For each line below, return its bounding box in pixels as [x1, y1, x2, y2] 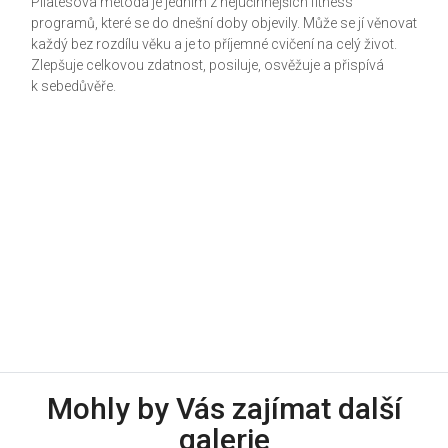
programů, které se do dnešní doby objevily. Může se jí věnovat [30, 15, 417, 31]
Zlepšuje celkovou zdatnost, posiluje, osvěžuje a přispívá [30, 57, 384, 73]
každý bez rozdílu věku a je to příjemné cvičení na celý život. [30, 36, 397, 52]
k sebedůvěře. [30, 78, 116, 94]
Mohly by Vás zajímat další [46, 391, 402, 426]
